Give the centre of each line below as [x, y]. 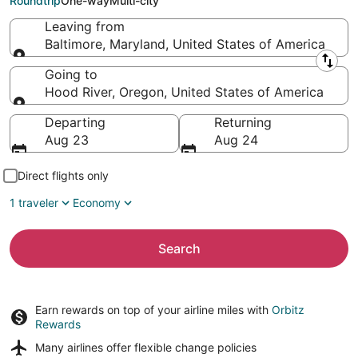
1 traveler [34, 203]
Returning [243, 122]
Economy [97, 203]
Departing [75, 122]
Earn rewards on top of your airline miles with [153, 310]
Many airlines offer [85, 347]
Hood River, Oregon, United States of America [184, 92]
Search [179, 249]
